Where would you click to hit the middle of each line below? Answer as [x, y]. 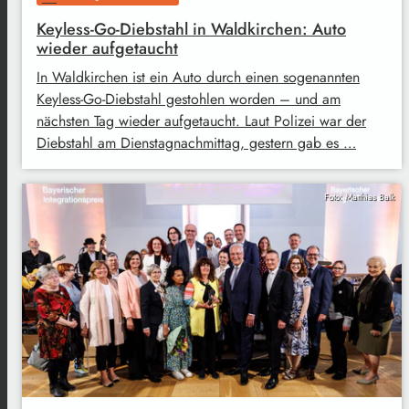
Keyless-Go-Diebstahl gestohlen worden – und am [189, 100]
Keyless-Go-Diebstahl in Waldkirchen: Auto [191, 30]
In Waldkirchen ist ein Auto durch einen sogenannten [198, 78]
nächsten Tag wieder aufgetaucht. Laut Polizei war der [201, 121]
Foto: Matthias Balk [359, 197]
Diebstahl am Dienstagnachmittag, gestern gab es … [196, 143]
